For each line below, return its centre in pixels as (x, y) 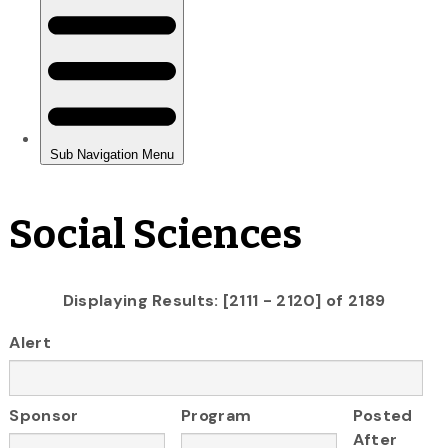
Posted (382, 416)
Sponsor (44, 416)
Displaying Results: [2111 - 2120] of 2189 (224, 300)
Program (216, 416)
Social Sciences (155, 234)
